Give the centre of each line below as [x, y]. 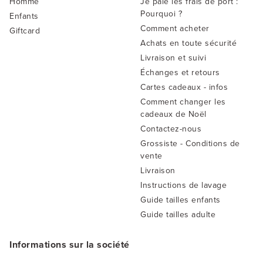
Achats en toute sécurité [188, 43]
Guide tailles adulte [178, 214]
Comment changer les [183, 102]
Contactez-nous [171, 129]
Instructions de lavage [183, 185]
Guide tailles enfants [181, 200]
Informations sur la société [70, 245]
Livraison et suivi [173, 58]
